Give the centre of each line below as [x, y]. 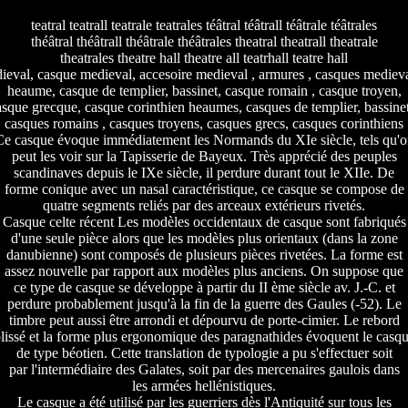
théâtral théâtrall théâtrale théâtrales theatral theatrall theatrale [204, 42]
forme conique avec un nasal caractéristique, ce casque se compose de [204, 189]
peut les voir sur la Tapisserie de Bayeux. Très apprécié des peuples [204, 157]
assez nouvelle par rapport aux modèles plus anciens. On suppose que [204, 271]
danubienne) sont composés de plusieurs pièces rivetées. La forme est [204, 255]
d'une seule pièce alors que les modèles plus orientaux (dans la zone [204, 239]
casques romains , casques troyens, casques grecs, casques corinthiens [204, 124]
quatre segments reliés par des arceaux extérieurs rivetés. [204, 206]
